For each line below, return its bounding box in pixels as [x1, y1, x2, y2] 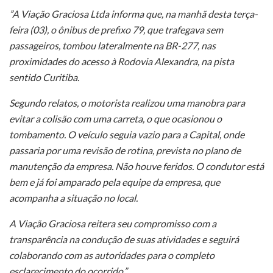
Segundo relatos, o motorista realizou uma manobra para [9, 97, 245, 109]
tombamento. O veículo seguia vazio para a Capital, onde [9, 129, 244, 141]
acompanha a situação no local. [9, 192, 138, 204]
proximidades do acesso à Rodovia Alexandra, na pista [9, 55, 234, 68]
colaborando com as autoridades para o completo [9, 249, 214, 261]
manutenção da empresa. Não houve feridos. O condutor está [9, 160, 264, 172]
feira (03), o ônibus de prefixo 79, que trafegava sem [9, 24, 223, 36]
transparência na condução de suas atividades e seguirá [9, 233, 239, 246]
